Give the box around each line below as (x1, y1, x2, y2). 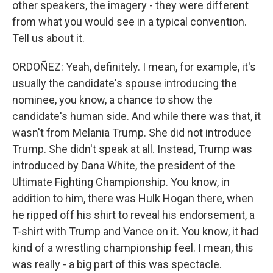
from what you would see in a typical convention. (12, 15, 247, 28)
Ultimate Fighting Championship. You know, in (12, 175, 230, 188)
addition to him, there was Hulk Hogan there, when (12, 192, 253, 205)
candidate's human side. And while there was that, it (12, 110, 261, 122)
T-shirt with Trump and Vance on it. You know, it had (12, 225, 258, 238)
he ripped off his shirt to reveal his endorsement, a (12, 208, 255, 221)
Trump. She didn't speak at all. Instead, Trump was (12, 143, 252, 155)
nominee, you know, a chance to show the (12, 93, 213, 106)
